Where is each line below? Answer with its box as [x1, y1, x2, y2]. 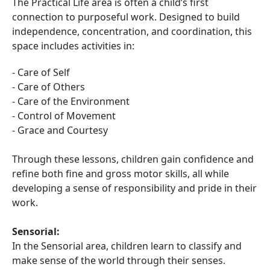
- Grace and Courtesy [12, 124, 108, 137]
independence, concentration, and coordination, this [12, 25, 252, 38]
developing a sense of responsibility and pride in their [12, 181, 257, 195]
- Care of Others [12, 80, 85, 93]
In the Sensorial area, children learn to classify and [12, 239, 242, 253]
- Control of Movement [12, 109, 116, 122]
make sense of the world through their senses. [12, 254, 225, 267]
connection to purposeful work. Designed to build [12, 10, 240, 24]
